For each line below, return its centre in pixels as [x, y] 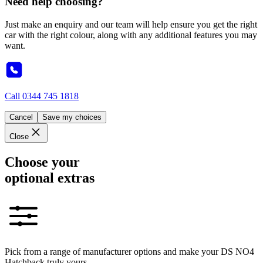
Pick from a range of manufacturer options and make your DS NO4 [129, 252]
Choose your [42, 162]
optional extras [50, 178]
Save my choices [72, 117]
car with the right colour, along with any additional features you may [131, 35]
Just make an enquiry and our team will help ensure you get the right [131, 24]
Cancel [21, 117]
